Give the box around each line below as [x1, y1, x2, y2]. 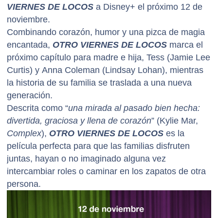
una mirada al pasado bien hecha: [68, 103, 200, 113]
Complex [7, 128, 41, 138]
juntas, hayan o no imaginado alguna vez [7, 153, 166, 163]
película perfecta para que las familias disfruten [7, 141, 190, 151]
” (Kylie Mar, [151, 115, 198, 126]
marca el [167, 39, 203, 50]
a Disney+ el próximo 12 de [93, 1, 202, 12]
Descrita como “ [7, 103, 68, 113]
